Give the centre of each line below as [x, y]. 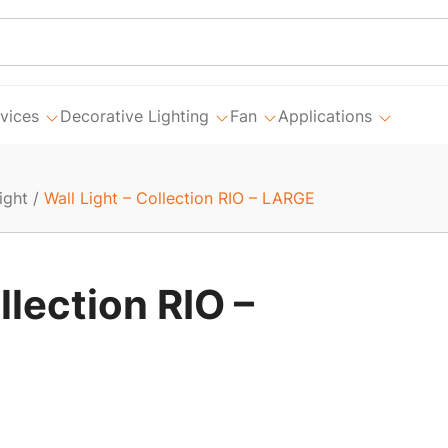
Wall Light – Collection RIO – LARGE [179, 198]
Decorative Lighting [134, 115]
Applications [325, 115]
